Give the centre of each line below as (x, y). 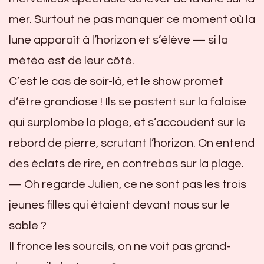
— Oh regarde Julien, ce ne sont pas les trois (128, 184)
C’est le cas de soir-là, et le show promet (116, 81)
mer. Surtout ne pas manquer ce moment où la (132, 19)
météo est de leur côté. (72, 60)
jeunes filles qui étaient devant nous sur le (119, 205)
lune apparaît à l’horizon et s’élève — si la (118, 40)
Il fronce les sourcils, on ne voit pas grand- (120, 246)
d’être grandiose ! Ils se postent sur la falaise (128, 102)
